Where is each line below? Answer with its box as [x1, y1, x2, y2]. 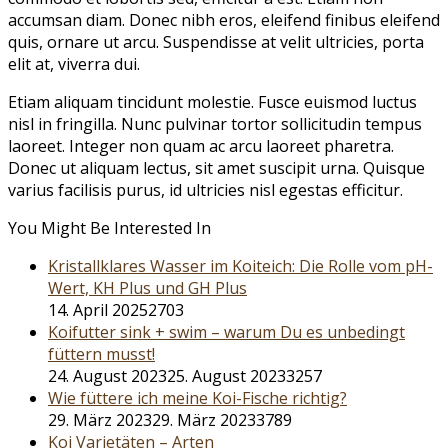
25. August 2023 [167, 365, 286, 388]
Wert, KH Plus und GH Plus [48, 277, 247, 300]
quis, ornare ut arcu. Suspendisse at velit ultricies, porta [8, 31, 424, 54]
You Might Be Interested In [8, 217, 211, 240]
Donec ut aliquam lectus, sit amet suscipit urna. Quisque [8, 157, 425, 180]
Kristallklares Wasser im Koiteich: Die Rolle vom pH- [48, 255, 433, 278]
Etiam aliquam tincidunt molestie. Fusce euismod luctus [8, 91, 417, 114]
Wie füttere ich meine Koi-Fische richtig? [48, 387, 347, 410]
